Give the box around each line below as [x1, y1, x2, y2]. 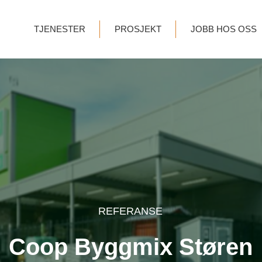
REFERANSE [98, 205, 163, 217]
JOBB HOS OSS [190, 24, 257, 34]
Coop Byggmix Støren [9, 234, 253, 260]
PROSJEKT [114, 24, 161, 34]
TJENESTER [33, 24, 85, 34]
